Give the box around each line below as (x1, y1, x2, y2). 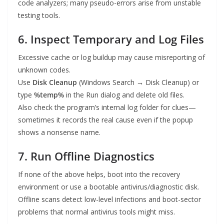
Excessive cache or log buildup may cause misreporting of (18, 52, 205, 62)
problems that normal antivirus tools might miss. (18, 207, 175, 217)
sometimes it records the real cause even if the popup (18, 115, 193, 125)
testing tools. (18, 10, 60, 20)
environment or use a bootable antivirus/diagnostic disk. (18, 182, 199, 192)
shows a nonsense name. (18, 127, 100, 137)
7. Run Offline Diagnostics (18, 148, 154, 164)
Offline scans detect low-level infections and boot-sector (18, 194, 201, 204)
